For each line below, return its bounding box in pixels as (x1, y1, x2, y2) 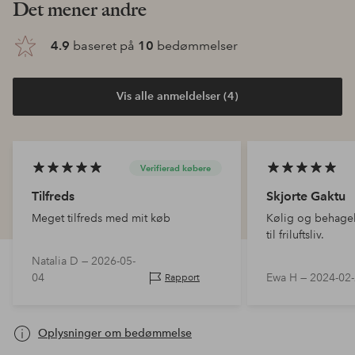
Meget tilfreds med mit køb (32, 210, 170, 225)
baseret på (70, 37, 138, 53)
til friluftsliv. (266, 227, 324, 242)
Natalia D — (32, 253, 91, 268)
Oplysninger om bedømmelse (38, 326, 192, 341)
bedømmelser (154, 37, 238, 53)
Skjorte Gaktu (266, 188, 345, 204)
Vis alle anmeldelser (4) (116, 89, 239, 104)
